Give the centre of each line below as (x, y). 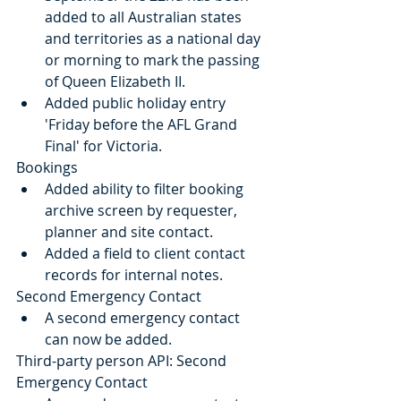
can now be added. (108, 340)
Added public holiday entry (137, 103)
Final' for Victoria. (103, 146)
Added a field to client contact (147, 254)
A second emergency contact (144, 318)
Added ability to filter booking (146, 189)
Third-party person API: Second (123, 361)
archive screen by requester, (143, 211)
